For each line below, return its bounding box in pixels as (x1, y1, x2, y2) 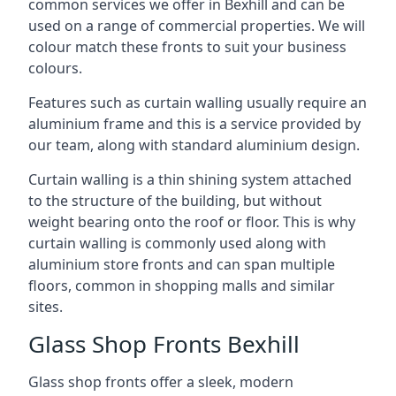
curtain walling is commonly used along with (28, 232, 326, 253)
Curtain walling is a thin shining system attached (28, 169, 352, 189)
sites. (28, 296, 63, 316)
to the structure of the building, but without (28, 190, 322, 210)
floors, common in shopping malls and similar (28, 275, 335, 295)
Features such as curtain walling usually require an (28, 92, 367, 112)
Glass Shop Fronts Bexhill (28, 327, 300, 360)
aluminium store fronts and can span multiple (28, 254, 335, 274)
